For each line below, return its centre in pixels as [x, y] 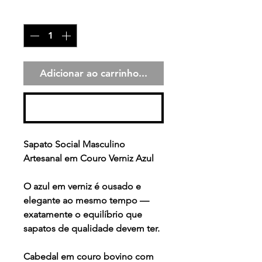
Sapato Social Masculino [74, 144]
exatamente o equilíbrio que [83, 215]
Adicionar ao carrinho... [94, 73]
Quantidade [49, 13]
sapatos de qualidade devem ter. [92, 229]
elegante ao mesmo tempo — [86, 201]
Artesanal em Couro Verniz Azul [89, 158]
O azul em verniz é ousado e [82, 187]
